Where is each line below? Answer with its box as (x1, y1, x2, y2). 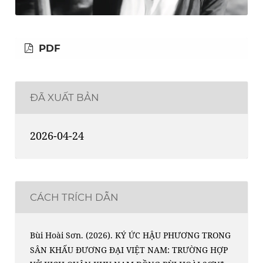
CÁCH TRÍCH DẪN (30, 191, 119, 204)
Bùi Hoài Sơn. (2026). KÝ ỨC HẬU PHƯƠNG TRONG (30, 230, 231, 241)
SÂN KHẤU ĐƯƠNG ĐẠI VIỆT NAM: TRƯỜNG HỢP (30, 245, 228, 256)
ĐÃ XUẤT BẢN (30, 92, 100, 104)
